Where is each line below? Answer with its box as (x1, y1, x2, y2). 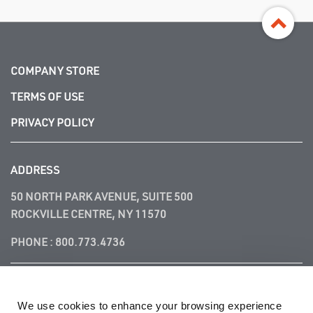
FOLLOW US (10, 286, 71, 298)
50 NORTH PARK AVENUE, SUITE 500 (10, 192, 193, 204)
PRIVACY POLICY (10, 118, 94, 130)
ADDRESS (10, 166, 59, 177)
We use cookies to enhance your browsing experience (17, 300, 282, 312)
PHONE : (10, 238, 55, 249)
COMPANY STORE (10, 66, 99, 78)
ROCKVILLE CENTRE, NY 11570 (10, 210, 166, 221)
